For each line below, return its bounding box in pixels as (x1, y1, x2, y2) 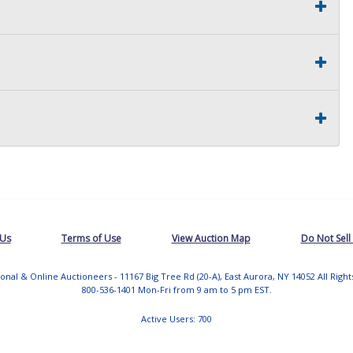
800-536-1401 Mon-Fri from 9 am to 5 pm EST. (81, 283, 272, 295)
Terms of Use (61, 231, 121, 245)
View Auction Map (171, 231, 251, 245)
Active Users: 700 (141, 312, 212, 325)
